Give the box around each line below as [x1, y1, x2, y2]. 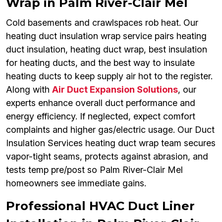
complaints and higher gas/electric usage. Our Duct [6, 124, 215, 135]
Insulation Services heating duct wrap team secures [6, 138, 216, 149]
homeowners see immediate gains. [6, 178, 146, 189]
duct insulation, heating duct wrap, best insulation [6, 44, 207, 55]
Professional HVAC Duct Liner [6, 199, 195, 214]
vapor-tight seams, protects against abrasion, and [6, 151, 208, 162]
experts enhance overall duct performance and [6, 98, 195, 109]
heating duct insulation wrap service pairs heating [6, 31, 207, 42]
